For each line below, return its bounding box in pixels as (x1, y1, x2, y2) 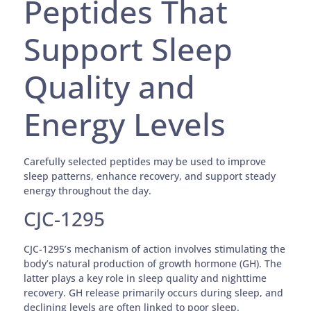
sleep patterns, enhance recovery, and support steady (24, 169, 276, 183)
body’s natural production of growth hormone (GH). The (24, 257, 283, 271)
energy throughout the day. (24, 183, 152, 197)
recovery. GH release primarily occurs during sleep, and (24, 286, 284, 300)
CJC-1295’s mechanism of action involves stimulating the (24, 242, 286, 256)
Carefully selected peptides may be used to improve (24, 154, 267, 168)
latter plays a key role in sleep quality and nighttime (24, 271, 267, 285)
